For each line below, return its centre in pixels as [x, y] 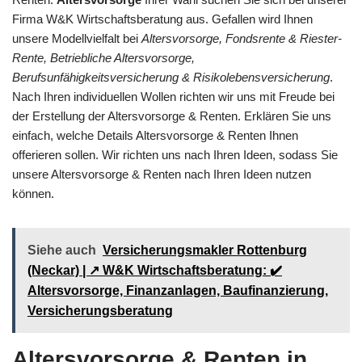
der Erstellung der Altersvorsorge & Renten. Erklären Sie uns [172, 116]
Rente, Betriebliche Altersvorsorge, [103, 57]
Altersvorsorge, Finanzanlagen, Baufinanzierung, [178, 290]
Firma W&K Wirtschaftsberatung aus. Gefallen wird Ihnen [162, 19]
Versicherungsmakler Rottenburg [205, 250]
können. [33, 193]
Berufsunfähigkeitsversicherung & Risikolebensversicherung [171, 77]
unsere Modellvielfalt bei [77, 38]
